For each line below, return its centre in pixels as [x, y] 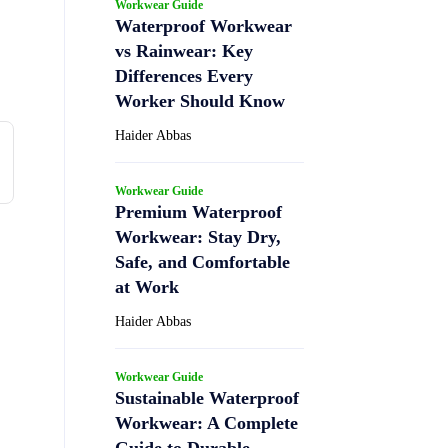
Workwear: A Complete [206, 422]
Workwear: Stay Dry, [198, 236]
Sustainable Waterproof [207, 397]
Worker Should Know [200, 100]
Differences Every [184, 75]
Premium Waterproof [198, 211]
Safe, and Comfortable [202, 261]
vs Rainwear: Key [184, 50]
